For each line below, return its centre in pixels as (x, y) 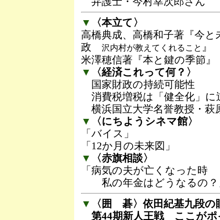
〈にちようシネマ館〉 (145, 121)
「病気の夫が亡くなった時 (144, 170)
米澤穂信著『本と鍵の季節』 (149, 60)
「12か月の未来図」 (128, 146)
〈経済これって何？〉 (144, 72)
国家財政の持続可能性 (138, 84)
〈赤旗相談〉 (122, 158)
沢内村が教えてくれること (152, 47)
